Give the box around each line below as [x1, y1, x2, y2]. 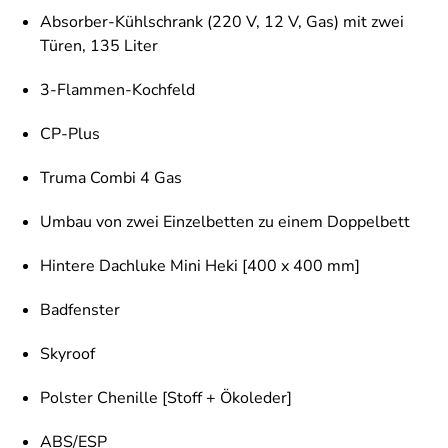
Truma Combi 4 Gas [40, 167, 182, 190]
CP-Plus [40, 123, 100, 146]
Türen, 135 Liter [40, 35, 158, 58]
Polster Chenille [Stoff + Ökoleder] [40, 387, 292, 410]
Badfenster [40, 299, 120, 322]
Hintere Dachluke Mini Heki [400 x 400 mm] [40, 255, 360, 278]
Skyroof [40, 343, 95, 366]
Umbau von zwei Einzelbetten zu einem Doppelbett [40, 211, 410, 234]
